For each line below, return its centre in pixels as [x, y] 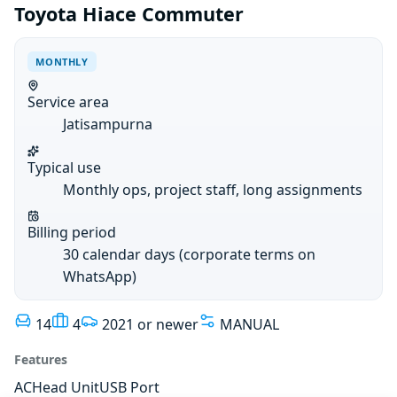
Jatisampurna [108, 125]
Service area [69, 102]
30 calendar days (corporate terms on [190, 254]
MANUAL [249, 325]
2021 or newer [150, 325]
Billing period [72, 232]
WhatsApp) [100, 276]
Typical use [65, 167]
